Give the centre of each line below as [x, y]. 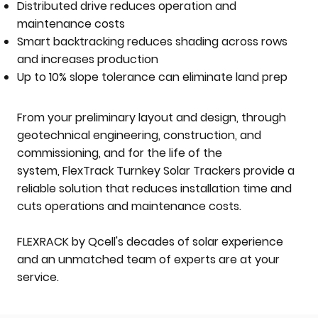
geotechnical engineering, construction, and [139, 136]
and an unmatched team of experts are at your [149, 260]
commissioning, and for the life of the [120, 153]
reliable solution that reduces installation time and [155, 189]
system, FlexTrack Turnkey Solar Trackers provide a [156, 171]
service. [38, 278]
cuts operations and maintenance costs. [130, 207]
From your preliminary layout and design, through [152, 118]
